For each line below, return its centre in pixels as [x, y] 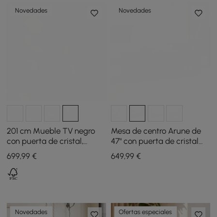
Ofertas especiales [146, 212]
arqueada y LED [139, 151]
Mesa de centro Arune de [156, 131]
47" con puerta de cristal [155, 141]
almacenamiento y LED [48, 151]
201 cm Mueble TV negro [51, 131]
